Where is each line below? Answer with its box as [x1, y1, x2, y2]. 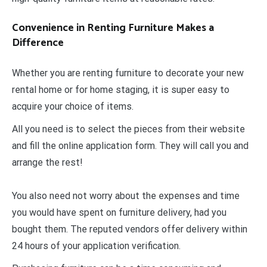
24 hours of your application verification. [12, 240, 181, 252]
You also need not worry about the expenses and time [12, 190, 240, 202]
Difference [12, 34, 64, 52]
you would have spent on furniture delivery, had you [12, 207, 226, 219]
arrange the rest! [12, 157, 83, 169]
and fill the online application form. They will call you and [12, 140, 249, 152]
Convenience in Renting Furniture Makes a [12, 19, 214, 38]
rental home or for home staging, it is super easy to [12, 84, 229, 96]
